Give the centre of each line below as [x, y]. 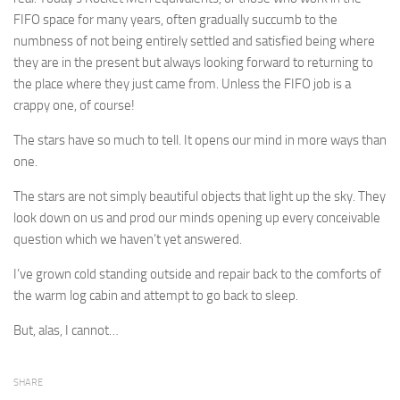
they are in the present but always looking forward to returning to [193, 62]
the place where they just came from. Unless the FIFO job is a [182, 83]
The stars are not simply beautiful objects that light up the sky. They [200, 196]
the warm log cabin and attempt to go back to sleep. [156, 295]
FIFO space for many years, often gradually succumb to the [175, 19]
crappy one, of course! [74, 105]
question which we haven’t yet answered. [128, 239]
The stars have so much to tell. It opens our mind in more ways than [200, 140]
